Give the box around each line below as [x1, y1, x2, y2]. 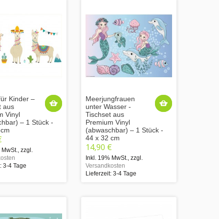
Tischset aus [86, 110, 124, 118]
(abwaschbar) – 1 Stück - [86, 126, 163, 134]
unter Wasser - [86, 102, 131, 110]
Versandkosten [86, 162, 125, 169]
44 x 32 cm [86, 133, 120, 142]
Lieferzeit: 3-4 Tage [86, 170, 136, 177]
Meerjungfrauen [86, 94, 135, 103]
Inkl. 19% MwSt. [86, 154, 128, 161]
